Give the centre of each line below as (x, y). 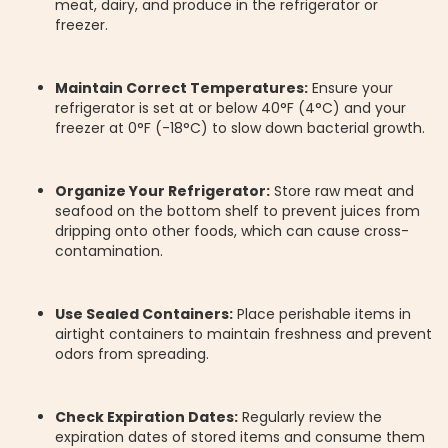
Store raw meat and (342, 191)
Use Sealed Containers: (144, 314)
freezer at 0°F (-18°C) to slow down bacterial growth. (240, 128)
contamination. (109, 251)
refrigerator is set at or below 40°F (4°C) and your (230, 108)
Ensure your (350, 88)
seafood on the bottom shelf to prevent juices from (237, 211)
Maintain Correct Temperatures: (181, 88)
